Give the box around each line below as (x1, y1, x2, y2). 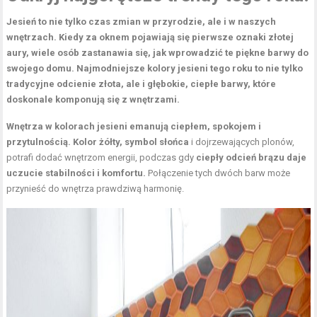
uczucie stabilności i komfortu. (6, 167, 146, 178)
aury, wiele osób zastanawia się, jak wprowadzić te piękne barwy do (6, 47, 309, 58)
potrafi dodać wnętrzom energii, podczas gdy (6, 151, 197, 163)
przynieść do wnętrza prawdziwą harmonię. (6, 183, 185, 194)
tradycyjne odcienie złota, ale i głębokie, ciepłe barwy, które (6, 78, 277, 89)
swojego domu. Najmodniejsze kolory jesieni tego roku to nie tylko (6, 62, 304, 74)
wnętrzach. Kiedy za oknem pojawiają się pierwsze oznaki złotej (6, 31, 294, 42)
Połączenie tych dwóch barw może (146, 167, 291, 178)
